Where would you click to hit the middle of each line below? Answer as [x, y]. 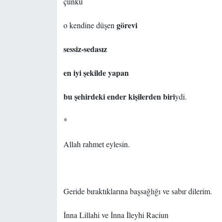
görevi [126, 25]
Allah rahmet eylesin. [96, 144]
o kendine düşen [89, 25]
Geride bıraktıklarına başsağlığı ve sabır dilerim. [138, 191]
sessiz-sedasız [85, 49]
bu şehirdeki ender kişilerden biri [119, 97]
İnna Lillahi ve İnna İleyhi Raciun [116, 215]
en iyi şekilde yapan [96, 73]
